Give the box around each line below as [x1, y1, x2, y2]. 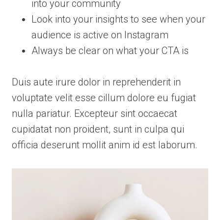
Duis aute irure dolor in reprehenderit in [12, 76, 181, 88]
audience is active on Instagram [31, 29, 168, 41]
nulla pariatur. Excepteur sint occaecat [12, 108, 177, 120]
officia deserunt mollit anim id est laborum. [12, 139, 197, 151]
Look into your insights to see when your [31, 13, 205, 26]
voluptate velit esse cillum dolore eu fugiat [12, 92, 196, 104]
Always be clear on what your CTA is [31, 45, 189, 57]
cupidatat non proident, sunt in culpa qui [12, 123, 184, 136]
